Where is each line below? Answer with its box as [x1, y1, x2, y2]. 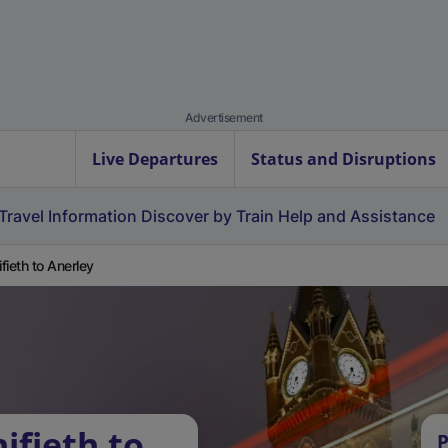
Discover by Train [141, 206, 274, 226]
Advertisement [185, 110, 263, 125]
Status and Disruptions [251, 148, 436, 170]
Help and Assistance [278, 206, 435, 226]
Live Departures [92, 148, 218, 170]
